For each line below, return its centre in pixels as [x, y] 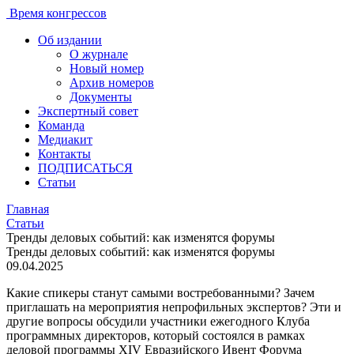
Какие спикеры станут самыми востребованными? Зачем [160, 293]
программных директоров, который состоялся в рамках [156, 335]
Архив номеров [112, 83]
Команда [61, 125]
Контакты [64, 154]
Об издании [70, 40]
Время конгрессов [58, 13]
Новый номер [107, 68]
